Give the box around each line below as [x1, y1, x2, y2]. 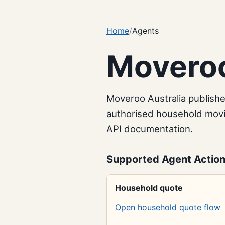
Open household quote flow [115, 202, 220, 212]
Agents [132, 26, 159, 36]
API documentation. [106, 123, 193, 134]
